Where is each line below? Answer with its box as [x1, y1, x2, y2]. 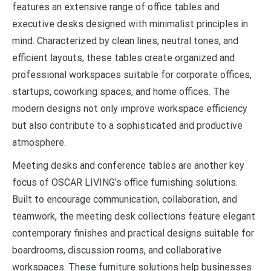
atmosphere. [12, 136, 66, 148]
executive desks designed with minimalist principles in [12, 18, 248, 30]
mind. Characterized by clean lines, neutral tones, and [12, 34, 238, 47]
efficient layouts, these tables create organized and [12, 51, 235, 64]
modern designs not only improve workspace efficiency [12, 102, 247, 114]
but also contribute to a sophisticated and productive [12, 119, 243, 131]
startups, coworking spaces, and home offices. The [12, 85, 230, 97]
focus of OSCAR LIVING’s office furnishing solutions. [12, 176, 238, 188]
